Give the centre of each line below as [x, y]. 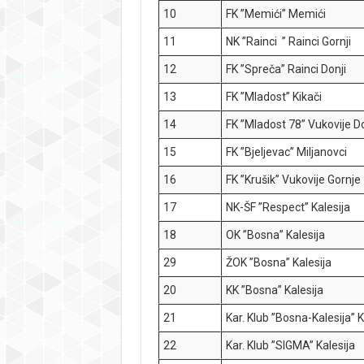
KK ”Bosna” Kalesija [275, 290]
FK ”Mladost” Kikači [274, 97]
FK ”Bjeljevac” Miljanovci [287, 152]
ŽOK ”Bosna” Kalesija [279, 262]
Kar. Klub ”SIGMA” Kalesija [291, 345]
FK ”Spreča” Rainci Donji [286, 69]
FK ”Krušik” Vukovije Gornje [294, 180]
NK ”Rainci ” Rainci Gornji [289, 41]
